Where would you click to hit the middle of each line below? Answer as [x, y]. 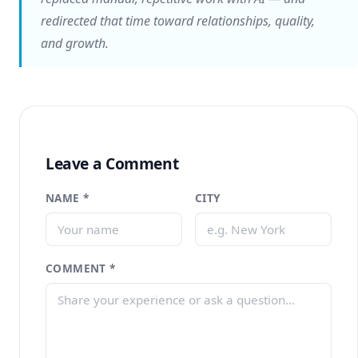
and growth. [75, 43]
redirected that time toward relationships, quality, [178, 21]
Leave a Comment [112, 163]
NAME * [68, 198]
